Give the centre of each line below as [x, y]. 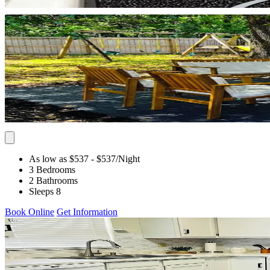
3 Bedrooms [52, 169]
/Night [128, 159]
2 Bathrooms [53, 180]
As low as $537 [59, 159]
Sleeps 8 [45, 191]
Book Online [30, 212]
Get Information [87, 212]
